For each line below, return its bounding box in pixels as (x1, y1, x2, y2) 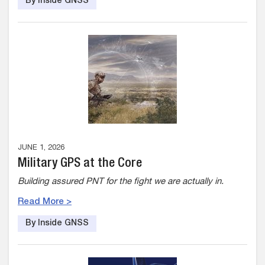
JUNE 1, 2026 (18, 144, 64, 152)
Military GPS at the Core (18, 157, 142, 170)
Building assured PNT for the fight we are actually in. (18, 177, 224, 186)
